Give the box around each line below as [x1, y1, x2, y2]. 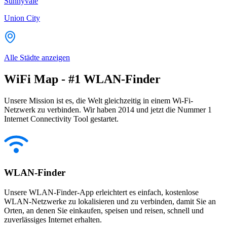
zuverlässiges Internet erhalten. [4, 215, 102, 224]
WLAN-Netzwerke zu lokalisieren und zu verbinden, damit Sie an [4, 197, 216, 206]
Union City [4, 13, 40, 22]
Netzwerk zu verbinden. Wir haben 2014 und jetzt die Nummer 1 [4, 105, 212, 114]
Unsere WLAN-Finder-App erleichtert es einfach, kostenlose [4, 188, 199, 197]
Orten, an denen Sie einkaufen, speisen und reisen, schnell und [4, 206, 204, 215]
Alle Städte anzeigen [4, 53, 70, 62]
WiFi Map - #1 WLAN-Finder [4, 72, 161, 86]
